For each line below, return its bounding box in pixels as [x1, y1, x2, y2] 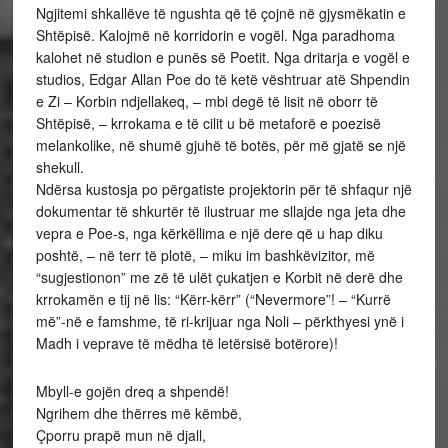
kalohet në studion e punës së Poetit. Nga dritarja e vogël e [35, 47, 410, 67]
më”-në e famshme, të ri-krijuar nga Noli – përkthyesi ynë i [35, 311, 404, 331]
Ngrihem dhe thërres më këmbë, [35, 403, 242, 423]
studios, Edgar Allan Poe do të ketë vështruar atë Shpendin [35, 69, 410, 89]
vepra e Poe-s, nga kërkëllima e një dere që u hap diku [35, 223, 383, 243]
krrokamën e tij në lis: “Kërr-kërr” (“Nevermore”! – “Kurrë [35, 289, 391, 309]
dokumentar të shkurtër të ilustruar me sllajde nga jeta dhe [35, 201, 406, 221]
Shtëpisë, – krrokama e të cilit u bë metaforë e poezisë [35, 113, 381, 133]
